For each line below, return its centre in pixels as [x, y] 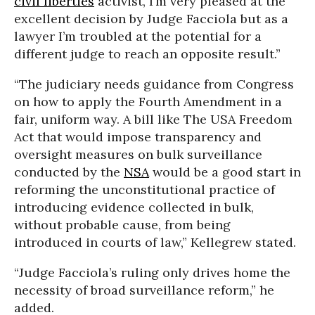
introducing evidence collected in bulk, [134, 207]
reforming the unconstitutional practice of [144, 189]
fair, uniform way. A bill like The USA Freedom [153, 119]
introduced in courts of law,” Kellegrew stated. [155, 242]
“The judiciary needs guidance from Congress [154, 84]
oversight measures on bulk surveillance [138, 154]
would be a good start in [225, 172]
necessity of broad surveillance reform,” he [144, 290]
